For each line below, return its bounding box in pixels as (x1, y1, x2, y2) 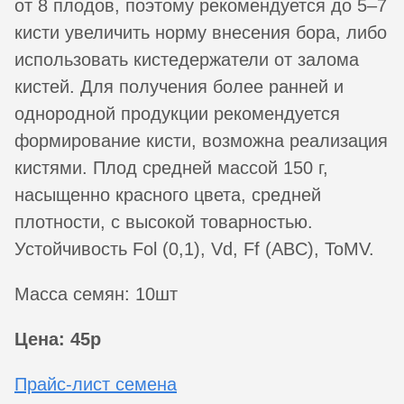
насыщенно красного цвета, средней (14, 184, 321, 205)
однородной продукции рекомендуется (14, 103, 340, 124)
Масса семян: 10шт (14, 283, 178, 304)
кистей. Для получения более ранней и (14, 76, 344, 96)
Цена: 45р (14, 328, 101, 349)
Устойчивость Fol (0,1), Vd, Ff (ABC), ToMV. (14, 238, 374, 259)
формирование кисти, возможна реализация (14, 130, 388, 151)
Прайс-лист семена (14, 373, 177, 394)
